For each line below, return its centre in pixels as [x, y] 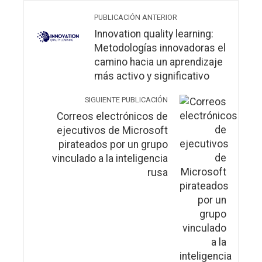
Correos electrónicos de [112, 116]
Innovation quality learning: [154, 34]
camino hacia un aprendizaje [158, 62]
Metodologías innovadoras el [160, 48]
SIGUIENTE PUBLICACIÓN [126, 100]
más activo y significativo [152, 76]
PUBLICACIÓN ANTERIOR [136, 17]
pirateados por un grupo [113, 144]
